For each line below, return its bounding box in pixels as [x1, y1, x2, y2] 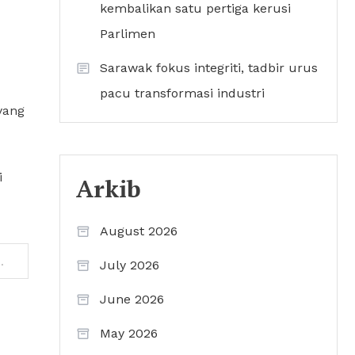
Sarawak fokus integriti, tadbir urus [100, 60, 318, 76]
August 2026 [100, 223, 177, 239]
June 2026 [100, 292, 164, 307]
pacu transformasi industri [100, 86, 265, 101]
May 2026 [100, 326, 158, 342]
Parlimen [100, 26, 155, 42]
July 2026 [100, 258, 159, 273]
